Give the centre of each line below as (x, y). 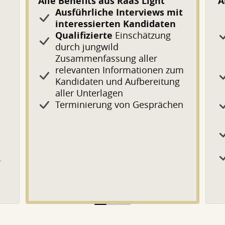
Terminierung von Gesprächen (120, 104)
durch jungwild (87, 47)
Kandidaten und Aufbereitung (118, 81)
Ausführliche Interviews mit (119, 12)
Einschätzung (142, 35)
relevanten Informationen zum (120, 70)
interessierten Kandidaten (116, 24)
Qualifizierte (84, 35)
